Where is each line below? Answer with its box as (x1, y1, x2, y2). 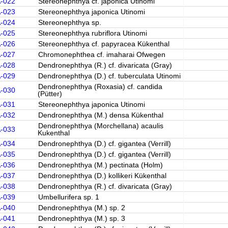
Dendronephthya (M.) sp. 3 (38, 214, 125, 222)
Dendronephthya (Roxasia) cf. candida (38, 82, 162, 91)
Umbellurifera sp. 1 (38, 193, 99, 201)
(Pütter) (37, 90, 62, 98)
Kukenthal (37, 129, 70, 137)
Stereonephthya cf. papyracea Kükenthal (38, 40, 169, 48)
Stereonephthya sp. (38, 18, 101, 26)
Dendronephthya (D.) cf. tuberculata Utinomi (38, 72, 181, 80)
